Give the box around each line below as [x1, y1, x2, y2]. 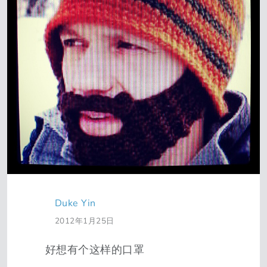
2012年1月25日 [55, 215, 114, 226]
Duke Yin [55, 197, 96, 210]
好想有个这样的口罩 [45, 243, 145, 257]
